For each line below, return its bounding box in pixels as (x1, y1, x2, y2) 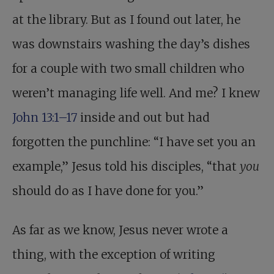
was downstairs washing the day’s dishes (12, 37, 250, 52)
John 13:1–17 (12, 110, 77, 125)
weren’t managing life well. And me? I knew (12, 86, 260, 101)
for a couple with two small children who (12, 61, 244, 76)
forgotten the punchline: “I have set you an (12, 135, 256, 150)
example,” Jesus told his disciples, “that (12, 159, 240, 174)
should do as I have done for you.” (12, 183, 204, 199)
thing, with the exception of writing (12, 247, 215, 262)
